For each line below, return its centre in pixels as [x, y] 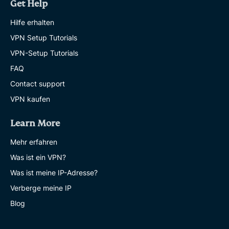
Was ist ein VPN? [38, 157]
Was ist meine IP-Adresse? [54, 173]
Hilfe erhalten [32, 22]
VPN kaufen [30, 99]
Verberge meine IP [41, 188]
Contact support [38, 84]
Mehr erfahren [34, 142]
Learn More [35, 124]
